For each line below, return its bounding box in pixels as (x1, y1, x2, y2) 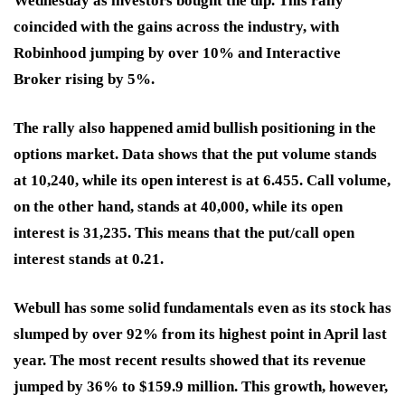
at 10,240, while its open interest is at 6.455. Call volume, (14, 172, 391, 190)
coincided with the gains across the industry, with (14, 18, 339, 36)
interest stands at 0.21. (14, 250, 164, 268)
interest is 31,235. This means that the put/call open (14, 224, 354, 242)
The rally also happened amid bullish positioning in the (14, 119, 376, 137)
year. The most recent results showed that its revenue (14, 352, 366, 370)
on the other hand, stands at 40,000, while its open (14, 198, 343, 216)
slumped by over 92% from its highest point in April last (14, 325, 387, 344)
